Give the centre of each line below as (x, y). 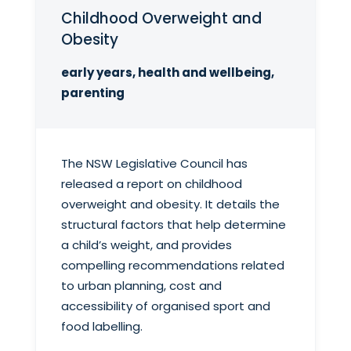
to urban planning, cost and (142, 285)
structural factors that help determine (174, 224)
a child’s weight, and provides (147, 244)
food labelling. (102, 326)
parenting (93, 92)
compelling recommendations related (173, 265)
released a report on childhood (152, 183)
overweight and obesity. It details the (171, 204)
